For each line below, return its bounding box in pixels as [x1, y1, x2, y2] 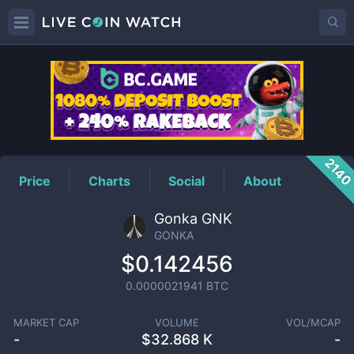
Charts [88, 172, 131, 189]
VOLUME [154, 316, 199, 329]
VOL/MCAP [286, 316, 341, 329]
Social [168, 172, 205, 189]
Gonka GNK [153, 210, 232, 227]
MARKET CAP [13, 316, 79, 329]
